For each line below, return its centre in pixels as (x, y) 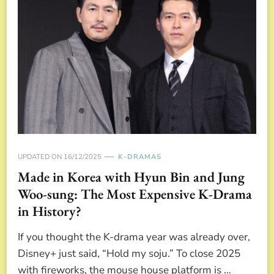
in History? (50, 211)
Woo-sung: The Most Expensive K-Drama (135, 194)
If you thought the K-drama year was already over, (134, 237)
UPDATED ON (41, 157)
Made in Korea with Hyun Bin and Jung (131, 176)
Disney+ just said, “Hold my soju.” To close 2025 (129, 253)
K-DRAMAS (140, 157)
